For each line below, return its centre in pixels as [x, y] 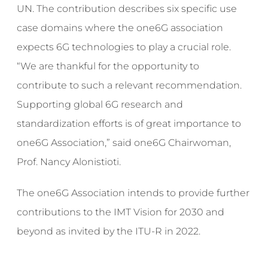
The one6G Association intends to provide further [133, 193]
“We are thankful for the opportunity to [108, 66]
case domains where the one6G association [120, 28]
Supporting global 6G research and [100, 105]
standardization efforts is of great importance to [129, 124]
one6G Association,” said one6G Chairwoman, [124, 143]
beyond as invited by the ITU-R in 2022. [109, 232]
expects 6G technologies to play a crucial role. [124, 47]
